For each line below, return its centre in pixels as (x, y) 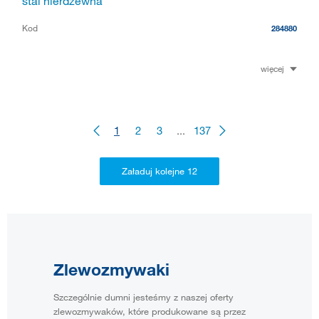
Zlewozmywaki (111, 270)
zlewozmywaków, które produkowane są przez (150, 312)
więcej (272, 69)
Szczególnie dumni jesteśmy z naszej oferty (143, 297)
